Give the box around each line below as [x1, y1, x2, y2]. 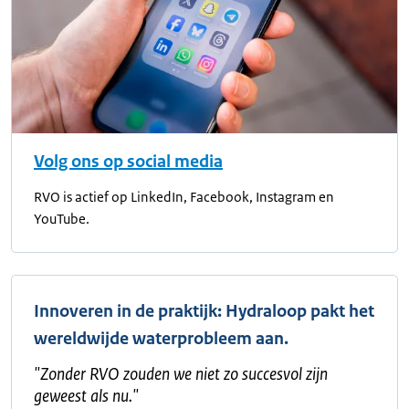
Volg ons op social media [34, 151, 223, 173]
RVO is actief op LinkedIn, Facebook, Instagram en [34, 188, 334, 206]
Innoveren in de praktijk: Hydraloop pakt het [34, 300, 374, 323]
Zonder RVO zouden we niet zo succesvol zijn [40, 363, 328, 386]
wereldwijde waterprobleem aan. [34, 328, 288, 351]
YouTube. [34, 210, 89, 228]
